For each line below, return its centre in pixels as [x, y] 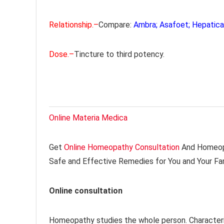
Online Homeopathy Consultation [122, 147]
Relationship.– [74, 25]
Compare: [116, 25]
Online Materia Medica [89, 118]
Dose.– [61, 54]
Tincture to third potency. [119, 54]
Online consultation [86, 191]
